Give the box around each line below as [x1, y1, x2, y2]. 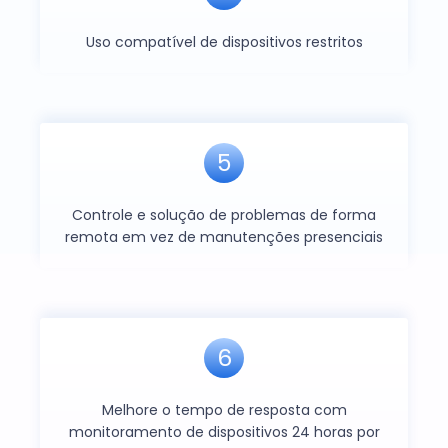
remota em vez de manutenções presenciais [65, 226, 383, 247]
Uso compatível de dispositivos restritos [85, 31, 363, 52]
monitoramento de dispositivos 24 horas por [68, 421, 380, 442]
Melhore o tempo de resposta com [101, 399, 347, 420]
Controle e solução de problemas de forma [72, 204, 376, 225]
